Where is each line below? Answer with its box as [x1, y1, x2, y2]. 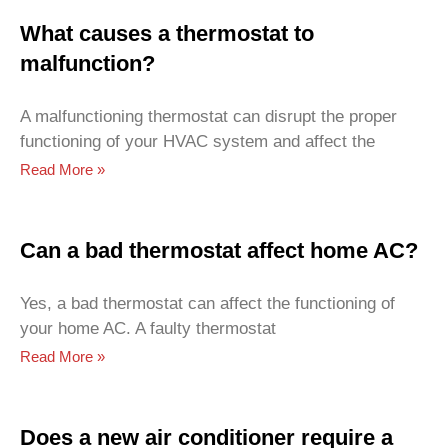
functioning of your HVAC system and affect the [20, 131, 375, 151]
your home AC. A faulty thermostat [20, 318, 276, 338]
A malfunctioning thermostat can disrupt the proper [20, 106, 397, 126]
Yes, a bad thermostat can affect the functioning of [20, 293, 395, 313]
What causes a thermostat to [20, 20, 314, 46]
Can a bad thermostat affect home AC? [20, 237, 418, 263]
